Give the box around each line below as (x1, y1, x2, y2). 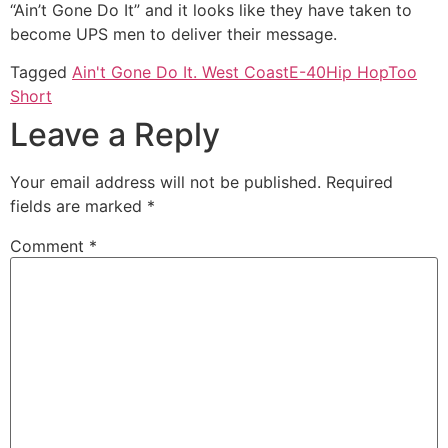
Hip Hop (326, 62, 388, 83)
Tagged (10, 62, 72, 83)
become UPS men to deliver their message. (10, 24, 337, 45)
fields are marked (10, 196, 147, 217)
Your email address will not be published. (10, 172, 321, 193)
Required (326, 172, 393, 193)
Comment (10, 236, 89, 257)
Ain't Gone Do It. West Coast (72, 62, 289, 83)
